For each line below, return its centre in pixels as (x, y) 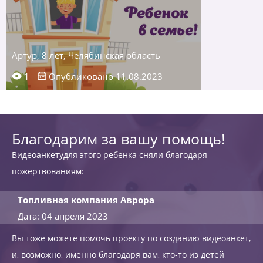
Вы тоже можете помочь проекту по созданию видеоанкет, (131, 238)
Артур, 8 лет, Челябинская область (86, 55)
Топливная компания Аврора (86, 200)
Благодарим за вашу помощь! (119, 139)
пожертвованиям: (48, 171)
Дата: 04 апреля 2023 (63, 216)
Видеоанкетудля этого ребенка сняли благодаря (109, 155)
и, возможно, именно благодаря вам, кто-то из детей (118, 254)
